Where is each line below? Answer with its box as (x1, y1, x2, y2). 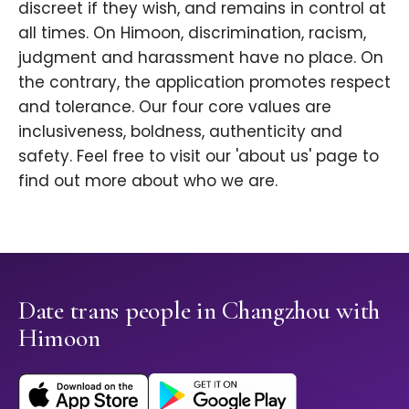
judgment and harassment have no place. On (18, 47, 383, 69)
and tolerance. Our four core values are (18, 96, 331, 119)
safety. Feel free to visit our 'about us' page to (18, 145, 379, 168)
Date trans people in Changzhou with (18, 295, 381, 327)
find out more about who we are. (18, 170, 278, 193)
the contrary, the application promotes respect (18, 71, 391, 94)
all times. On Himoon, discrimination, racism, (18, 22, 366, 45)
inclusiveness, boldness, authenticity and (18, 121, 342, 143)
